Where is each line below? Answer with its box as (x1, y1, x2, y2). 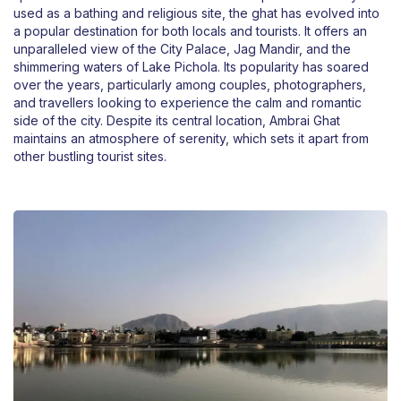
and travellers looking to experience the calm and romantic (13, 95, 362, 111)
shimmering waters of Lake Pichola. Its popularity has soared (13, 59, 369, 75)
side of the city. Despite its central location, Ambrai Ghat (13, 113, 340, 129)
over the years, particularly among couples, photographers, (13, 77, 366, 93)
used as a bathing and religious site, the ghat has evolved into (13, 5, 380, 21)
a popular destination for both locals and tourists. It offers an (13, 23, 367, 39)
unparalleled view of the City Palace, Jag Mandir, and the (13, 41, 351, 57)
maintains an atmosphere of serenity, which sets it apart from (13, 131, 369, 147)
